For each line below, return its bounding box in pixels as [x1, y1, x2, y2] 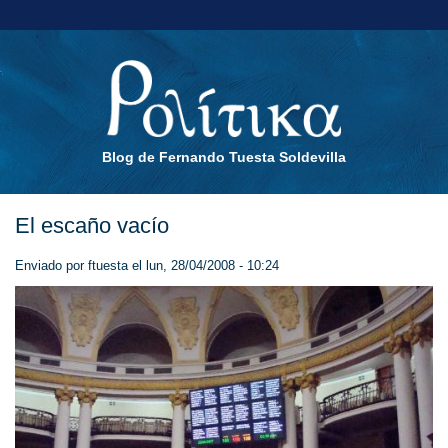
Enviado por [15, 258, 88, 273]
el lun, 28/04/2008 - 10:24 [128, 258, 279, 273]
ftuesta [88, 258, 128, 273]
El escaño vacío [15, 213, 169, 238]
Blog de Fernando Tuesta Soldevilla [102, 149, 346, 165]
